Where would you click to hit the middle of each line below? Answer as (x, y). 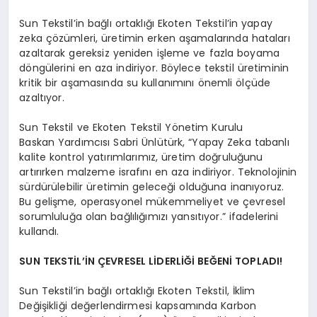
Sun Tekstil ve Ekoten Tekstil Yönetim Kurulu (131, 128)
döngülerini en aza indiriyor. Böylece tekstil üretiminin (154, 68)
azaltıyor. (42, 98)
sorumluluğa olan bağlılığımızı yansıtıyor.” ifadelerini (149, 217)
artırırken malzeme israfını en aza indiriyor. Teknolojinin (158, 172)
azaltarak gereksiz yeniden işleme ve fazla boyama (150, 53)
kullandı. (39, 232)
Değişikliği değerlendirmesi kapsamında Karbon (138, 306)
